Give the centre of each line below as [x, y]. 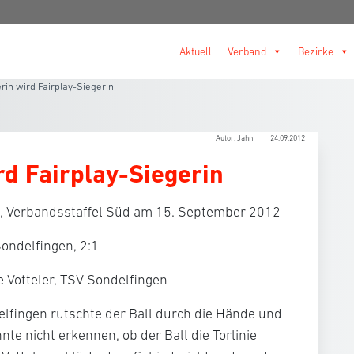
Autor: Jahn [235, 138]
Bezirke [316, 51]
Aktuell [196, 51]
